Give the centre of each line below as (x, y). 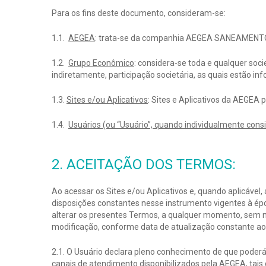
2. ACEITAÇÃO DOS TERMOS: (144, 164)
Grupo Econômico (101, 63)
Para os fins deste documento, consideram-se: (139, 13)
